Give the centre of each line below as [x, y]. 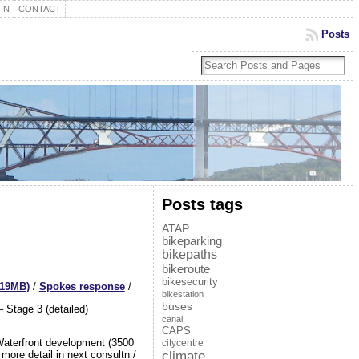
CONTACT [39, 9]
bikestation [182, 294]
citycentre [182, 343]
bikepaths [189, 254]
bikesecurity [190, 282]
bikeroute [186, 269]
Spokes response [82, 286]
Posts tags [202, 204]
